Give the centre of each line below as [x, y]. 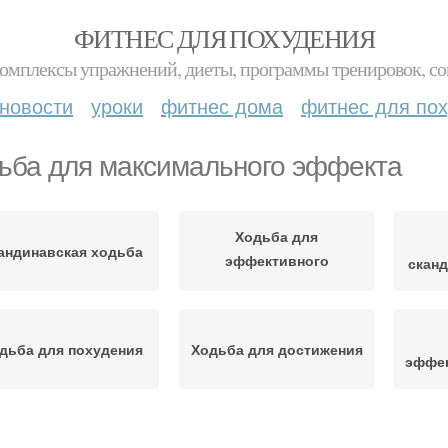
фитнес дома [222, 105]
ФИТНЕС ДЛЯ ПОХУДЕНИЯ [224, 38]
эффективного [276, 259]
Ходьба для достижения [276, 349]
